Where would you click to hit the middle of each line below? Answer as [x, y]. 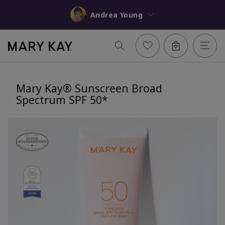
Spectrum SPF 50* [62, 99]
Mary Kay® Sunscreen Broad [89, 88]
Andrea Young [131, 15]
